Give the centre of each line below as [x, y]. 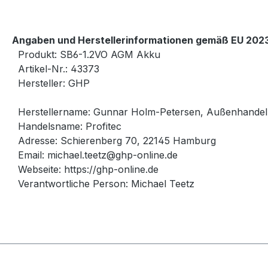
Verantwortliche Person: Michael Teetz [106, 184]
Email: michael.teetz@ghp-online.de [98, 155]
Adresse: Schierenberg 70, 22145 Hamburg [117, 141]
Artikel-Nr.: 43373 [59, 69]
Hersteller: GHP [54, 83]
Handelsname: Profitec [70, 127]
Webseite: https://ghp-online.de [88, 170]
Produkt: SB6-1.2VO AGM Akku [89, 55]
